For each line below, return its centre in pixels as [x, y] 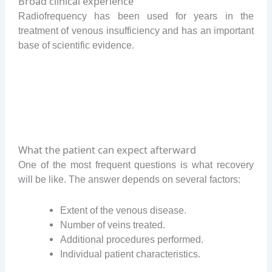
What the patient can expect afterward [107, 150]
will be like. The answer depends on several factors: [129, 179]
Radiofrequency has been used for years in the [136, 16]
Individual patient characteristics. [131, 253]
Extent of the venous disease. [124, 210]
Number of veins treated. [113, 224]
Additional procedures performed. [132, 239]
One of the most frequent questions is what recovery [136, 165]
